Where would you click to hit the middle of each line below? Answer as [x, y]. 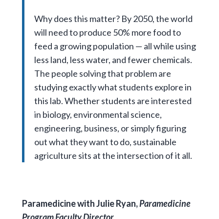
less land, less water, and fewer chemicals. [113, 59]
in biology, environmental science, [98, 114]
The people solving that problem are [102, 73]
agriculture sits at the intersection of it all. [113, 155]
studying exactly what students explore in [113, 87]
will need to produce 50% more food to [107, 32]
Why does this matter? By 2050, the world [113, 18]
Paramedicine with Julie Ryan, [80, 204]
